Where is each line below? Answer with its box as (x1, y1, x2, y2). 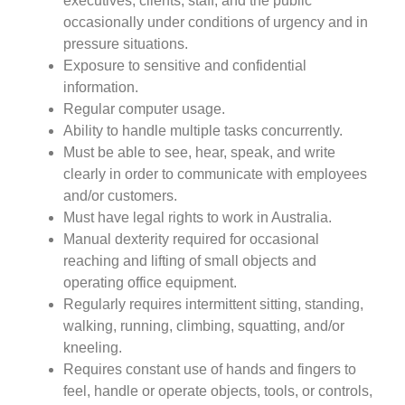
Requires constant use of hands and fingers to (63, 361, 356, 377)
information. (63, 79, 138, 95)
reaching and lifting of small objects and (63, 252, 316, 268)
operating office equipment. (63, 274, 240, 290)
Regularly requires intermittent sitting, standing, (63, 296, 363, 312)
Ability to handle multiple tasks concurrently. (63, 122, 343, 138)
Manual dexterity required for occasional (63, 231, 319, 247)
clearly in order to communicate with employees (63, 165, 367, 182)
